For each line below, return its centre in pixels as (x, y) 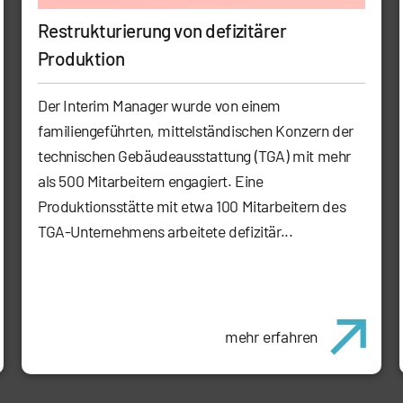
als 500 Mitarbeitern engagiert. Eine (151, 181)
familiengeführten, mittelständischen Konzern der (196, 131)
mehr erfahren (271, 337)
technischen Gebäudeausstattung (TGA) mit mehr (195, 156)
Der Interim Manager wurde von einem (160, 106)
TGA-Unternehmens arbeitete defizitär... (166, 232)
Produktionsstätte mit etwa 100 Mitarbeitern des (192, 206)
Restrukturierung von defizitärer (162, 31)
